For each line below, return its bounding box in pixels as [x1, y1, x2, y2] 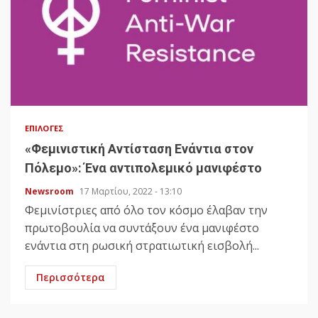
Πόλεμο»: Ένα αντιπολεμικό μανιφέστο [25, 160, 262, 176]
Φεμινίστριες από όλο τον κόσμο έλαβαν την [25, 202, 268, 219]
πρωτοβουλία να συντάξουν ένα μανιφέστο [25, 220, 259, 236]
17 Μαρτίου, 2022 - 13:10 [79, 185, 182, 198]
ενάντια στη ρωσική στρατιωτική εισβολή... [25, 238, 259, 254]
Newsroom [25, 185, 76, 198]
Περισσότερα [36, 270, 105, 285]
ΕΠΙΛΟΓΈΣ [25, 123, 64, 134]
